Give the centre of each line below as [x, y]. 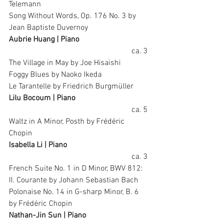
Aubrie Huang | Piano [44, 40]
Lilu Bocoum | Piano [42, 98]
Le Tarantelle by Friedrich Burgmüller [71, 87]
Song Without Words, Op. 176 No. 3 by [73, 16]
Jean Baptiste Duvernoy [48, 28]
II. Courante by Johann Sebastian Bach [74, 180]
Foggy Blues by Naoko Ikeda [55, 75]
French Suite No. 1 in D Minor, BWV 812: [77, 169]
